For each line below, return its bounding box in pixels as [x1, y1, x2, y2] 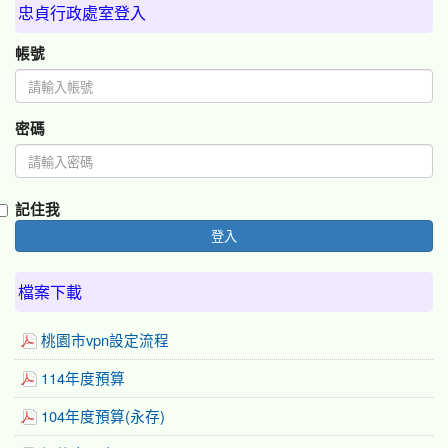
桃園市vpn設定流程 [41, 333, 169, 348]
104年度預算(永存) [41, 409, 165, 424]
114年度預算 [41, 371, 125, 386]
